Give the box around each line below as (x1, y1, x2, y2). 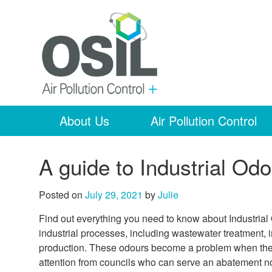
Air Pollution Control (151, 111, 257, 129)
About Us (59, 111, 109, 129)
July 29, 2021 (85, 187, 143, 202)
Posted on (39, 187, 85, 202)
